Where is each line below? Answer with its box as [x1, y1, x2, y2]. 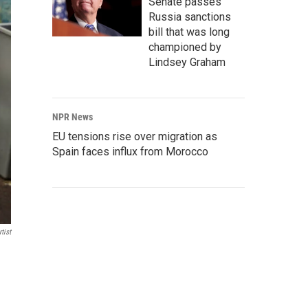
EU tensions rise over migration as [52, 130, 217, 143]
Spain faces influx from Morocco [52, 145, 208, 158]
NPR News [52, 111, 93, 122]
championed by [148, 41, 221, 54]
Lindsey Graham [148, 56, 225, 69]
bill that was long [148, 25, 230, 38]
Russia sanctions [148, 10, 231, 23]
